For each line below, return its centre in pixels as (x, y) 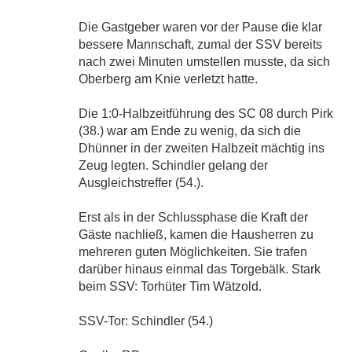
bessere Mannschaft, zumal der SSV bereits (201, 44)
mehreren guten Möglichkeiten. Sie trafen (193, 251)
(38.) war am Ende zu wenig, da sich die (190, 130)
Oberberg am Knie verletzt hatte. (169, 79)
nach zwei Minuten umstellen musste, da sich (205, 61)
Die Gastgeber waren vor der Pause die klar (201, 27)
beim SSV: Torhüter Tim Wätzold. (170, 286)
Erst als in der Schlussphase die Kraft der (194, 217)
